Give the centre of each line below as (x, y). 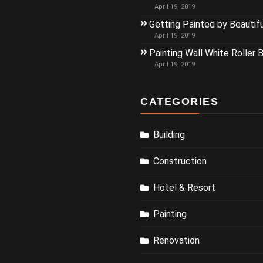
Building (169, 135)
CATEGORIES (179, 102)
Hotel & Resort (184, 188)
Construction (180, 161)
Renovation (176, 240)
